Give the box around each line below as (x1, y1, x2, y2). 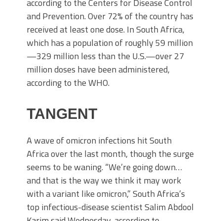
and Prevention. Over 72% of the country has (27, 9, 193, 23)
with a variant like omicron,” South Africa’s (27, 187, 185, 200)
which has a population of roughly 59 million (27, 36, 193, 49)
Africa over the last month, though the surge (27, 147, 194, 160)
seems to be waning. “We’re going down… (27, 160, 182, 174)
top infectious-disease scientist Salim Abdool (27, 200, 194, 214)
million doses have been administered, (27, 63, 170, 76)
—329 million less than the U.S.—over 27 (27, 49, 184, 63)
